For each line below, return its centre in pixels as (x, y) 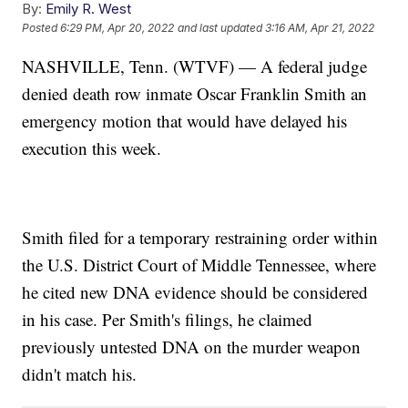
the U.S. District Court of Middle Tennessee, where (199, 264)
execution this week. (92, 148)
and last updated (220, 28)
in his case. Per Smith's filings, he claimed (168, 319)
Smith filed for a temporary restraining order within (200, 237)
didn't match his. (80, 373)
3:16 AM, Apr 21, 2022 (320, 28)
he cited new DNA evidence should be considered (195, 291)
